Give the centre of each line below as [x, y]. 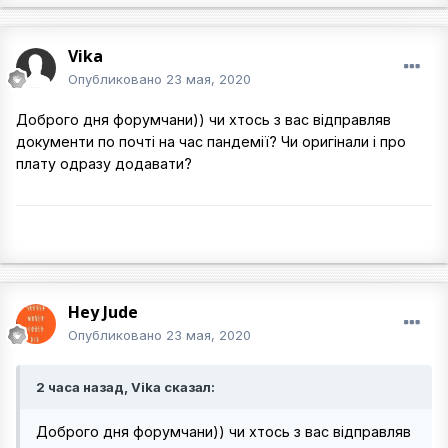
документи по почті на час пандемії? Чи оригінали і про [211, 141]
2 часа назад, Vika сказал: [125, 386]
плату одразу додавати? [104, 163]
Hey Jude [103, 311]
